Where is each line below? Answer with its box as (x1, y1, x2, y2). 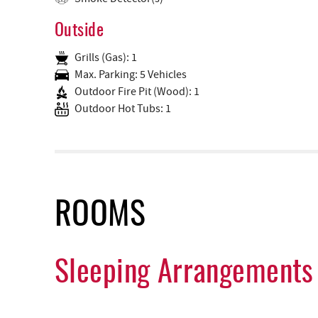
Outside (55, 23, 104, 40)
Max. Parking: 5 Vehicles (75, 67, 187, 82)
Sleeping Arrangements (55, 258, 314, 288)
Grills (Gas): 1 (75, 50, 137, 65)
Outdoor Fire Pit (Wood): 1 (75, 84, 199, 99)
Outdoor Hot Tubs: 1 (75, 102, 171, 116)
